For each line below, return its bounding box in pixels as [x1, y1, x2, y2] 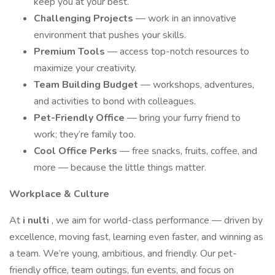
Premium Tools [34, 45, 107, 58]
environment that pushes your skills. [34, 28, 186, 42]
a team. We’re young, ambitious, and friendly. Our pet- [9, 247, 237, 260]
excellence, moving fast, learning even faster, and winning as [9, 230, 263, 244]
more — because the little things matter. [34, 161, 206, 174]
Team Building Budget [34, 78, 141, 91]
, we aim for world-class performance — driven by [52, 214, 263, 227]
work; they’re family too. [34, 128, 136, 141]
